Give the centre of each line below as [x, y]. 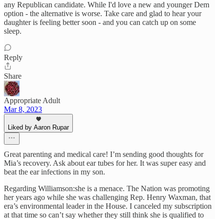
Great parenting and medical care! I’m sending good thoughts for [104, 154]
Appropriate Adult [32, 101]
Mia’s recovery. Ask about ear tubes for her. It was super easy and [105, 163]
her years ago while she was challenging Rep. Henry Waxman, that [107, 197]
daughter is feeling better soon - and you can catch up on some [100, 22]
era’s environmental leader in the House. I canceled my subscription [108, 206]
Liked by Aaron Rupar [38, 128]
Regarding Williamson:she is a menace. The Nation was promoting [107, 189]
